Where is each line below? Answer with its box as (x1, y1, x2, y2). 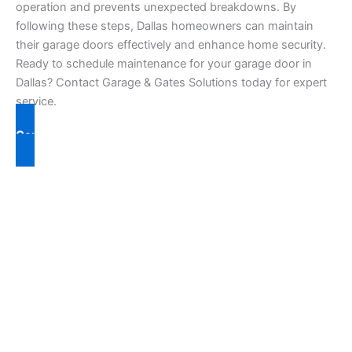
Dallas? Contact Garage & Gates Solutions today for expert (16, 75, 327, 90)
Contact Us (16, 127, 79, 142)
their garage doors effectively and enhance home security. (16, 37, 326, 52)
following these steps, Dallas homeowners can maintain (16, 18, 313, 33)
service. (16, 93, 57, 108)
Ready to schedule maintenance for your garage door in (16, 56, 312, 71)
